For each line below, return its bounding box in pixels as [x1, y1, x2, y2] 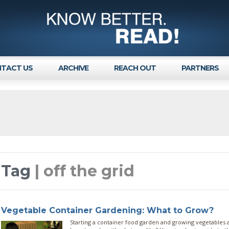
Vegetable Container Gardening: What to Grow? [1, 205, 214, 215]
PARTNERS [181, 63, 219, 73]
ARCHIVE [58, 63, 88, 73]
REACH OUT [114, 63, 156, 73]
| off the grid [35, 162, 134, 180]
